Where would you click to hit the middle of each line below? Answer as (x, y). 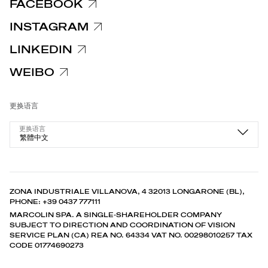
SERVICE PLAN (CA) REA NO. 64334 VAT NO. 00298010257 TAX (131, 235)
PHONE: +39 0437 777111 (55, 202)
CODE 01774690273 (47, 245)
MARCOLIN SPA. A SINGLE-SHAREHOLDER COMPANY (116, 215)
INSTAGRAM (49, 27)
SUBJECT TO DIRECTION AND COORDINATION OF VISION (122, 225)
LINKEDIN (41, 49)
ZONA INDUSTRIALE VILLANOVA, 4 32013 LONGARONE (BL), (127, 191)
